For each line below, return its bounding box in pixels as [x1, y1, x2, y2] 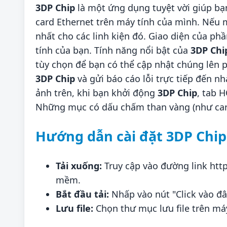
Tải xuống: [56, 159, 102, 172]
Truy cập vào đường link [102, 159, 210, 172]
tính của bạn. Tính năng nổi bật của [35, 44, 191, 56]
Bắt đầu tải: [56, 187, 109, 200]
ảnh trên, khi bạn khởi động [35, 87, 158, 99]
